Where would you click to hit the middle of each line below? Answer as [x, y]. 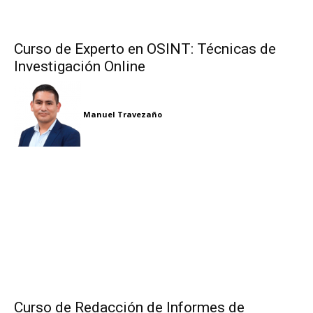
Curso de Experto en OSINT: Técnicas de [145, 49]
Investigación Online [80, 67]
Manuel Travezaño [123, 114]
